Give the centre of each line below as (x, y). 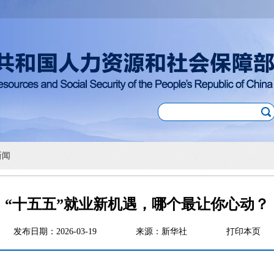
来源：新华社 (181, 231)
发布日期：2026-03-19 (75, 231)
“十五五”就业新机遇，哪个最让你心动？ (137, 204)
